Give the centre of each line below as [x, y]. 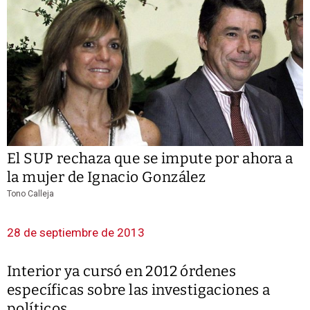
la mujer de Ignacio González [107, 177]
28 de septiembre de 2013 [76, 233]
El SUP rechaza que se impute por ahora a [150, 159]
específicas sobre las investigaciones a [139, 290]
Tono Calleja [30, 194]
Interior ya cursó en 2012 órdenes [122, 272]
